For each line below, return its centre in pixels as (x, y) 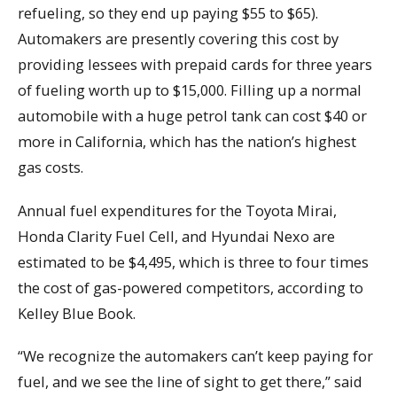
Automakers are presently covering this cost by (178, 38)
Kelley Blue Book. (77, 313)
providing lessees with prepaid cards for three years (195, 64)
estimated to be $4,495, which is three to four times (193, 261)
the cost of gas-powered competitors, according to (191, 287)
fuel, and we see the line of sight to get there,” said (190, 382)
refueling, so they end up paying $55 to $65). (168, 12)
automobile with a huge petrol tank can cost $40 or (192, 115)
